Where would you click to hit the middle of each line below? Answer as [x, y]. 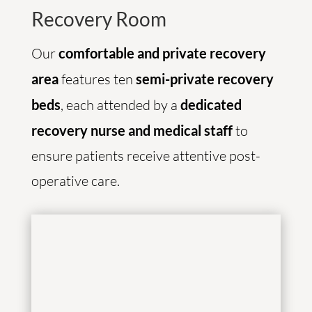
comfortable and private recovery [162, 53]
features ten [95, 79]
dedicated [211, 104]
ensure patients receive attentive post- [146, 156]
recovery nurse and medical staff [132, 130]
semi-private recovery [203, 79]
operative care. [75, 181]
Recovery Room [99, 19]
